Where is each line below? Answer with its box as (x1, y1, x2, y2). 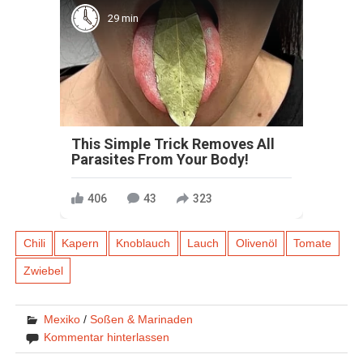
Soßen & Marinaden (90, 312, 194, 326)
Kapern (62, 237, 100, 250)
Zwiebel (23, 263, 63, 277)
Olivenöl (235, 237, 277, 250)
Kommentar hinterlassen (44, 330, 170, 344)
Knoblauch (116, 237, 171, 250)
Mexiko (44, 312, 81, 326)
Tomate (293, 237, 332, 250)
